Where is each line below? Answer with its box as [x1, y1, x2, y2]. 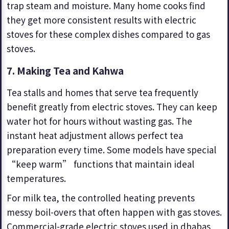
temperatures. [7, 172, 66, 185]
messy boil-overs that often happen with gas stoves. [7, 205, 222, 218]
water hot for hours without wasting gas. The [7, 114, 192, 127]
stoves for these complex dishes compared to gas [7, 28, 210, 40]
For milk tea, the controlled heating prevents [7, 191, 195, 204]
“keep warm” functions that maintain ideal [7, 157, 194, 170]
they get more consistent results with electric [7, 13, 196, 26]
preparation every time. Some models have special [7, 143, 216, 156]
